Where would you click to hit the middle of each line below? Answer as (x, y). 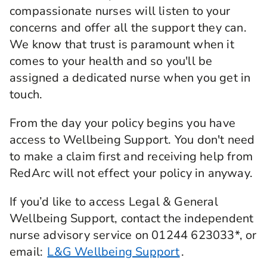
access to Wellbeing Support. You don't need (132, 140)
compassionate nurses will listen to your (120, 11)
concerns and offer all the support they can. (128, 28)
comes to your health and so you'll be (111, 61)
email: (28, 252)
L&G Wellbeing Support (114, 252)
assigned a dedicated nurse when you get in (130, 78)
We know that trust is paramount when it (122, 45)
